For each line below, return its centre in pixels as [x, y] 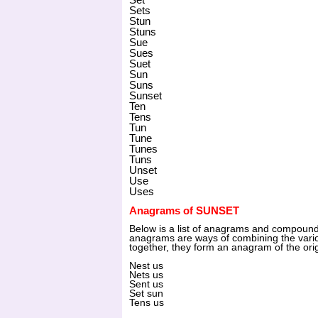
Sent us [146, 285]
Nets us [146, 275]
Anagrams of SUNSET [184, 211]
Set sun [146, 294]
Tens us [147, 303]
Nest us [146, 266]
